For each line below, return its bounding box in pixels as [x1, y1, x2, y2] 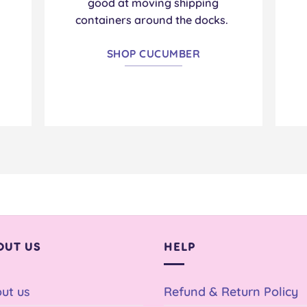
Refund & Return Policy [164, 284, 298, 299]
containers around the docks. [75, 13, 229, 27]
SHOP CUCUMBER [106, 47, 201, 61]
